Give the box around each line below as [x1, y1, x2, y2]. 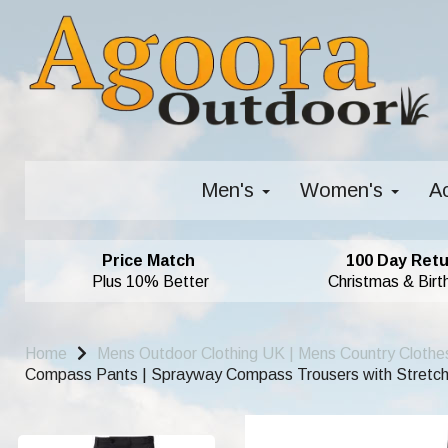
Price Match [101, 252, 195, 269]
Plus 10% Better [87, 273, 213, 290]
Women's [299, 179, 389, 201]
